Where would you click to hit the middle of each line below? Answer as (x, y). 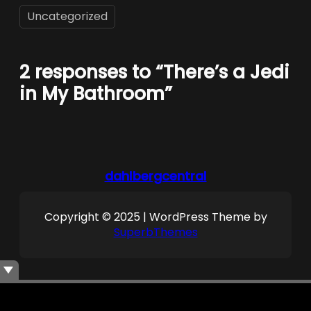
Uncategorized (67, 16)
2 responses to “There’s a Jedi (154, 72)
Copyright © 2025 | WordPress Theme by (155, 217)
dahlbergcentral (155, 176)
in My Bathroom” (96, 93)
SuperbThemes (155, 232)
